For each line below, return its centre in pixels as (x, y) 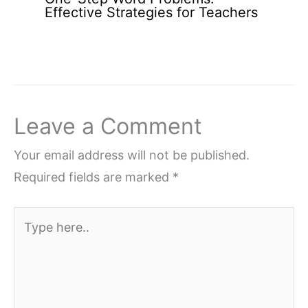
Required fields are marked (93, 177)
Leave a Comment (108, 126)
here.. (30, 239)
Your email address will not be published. (132, 155)
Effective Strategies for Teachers (151, 13)
